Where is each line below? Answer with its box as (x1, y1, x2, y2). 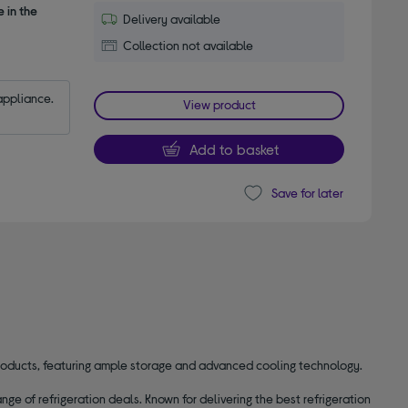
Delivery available (123, 10, 221, 26)
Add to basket (189, 139, 279, 158)
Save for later (270, 185, 343, 201)
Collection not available (123, 36, 254, 53)
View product (182, 96, 256, 112)
